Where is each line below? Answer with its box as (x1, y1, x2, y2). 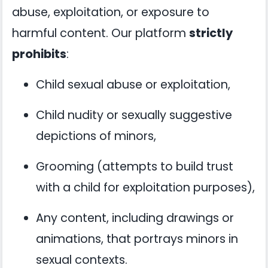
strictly (189, 25, 233, 41)
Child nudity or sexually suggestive (36, 107, 232, 123)
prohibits (12, 46, 66, 62)
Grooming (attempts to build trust (36, 159, 233, 175)
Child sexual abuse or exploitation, (36, 77, 230, 93)
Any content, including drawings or (36, 210, 234, 226)
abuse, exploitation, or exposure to (12, 4, 209, 20)
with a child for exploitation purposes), (36, 179, 255, 196)
